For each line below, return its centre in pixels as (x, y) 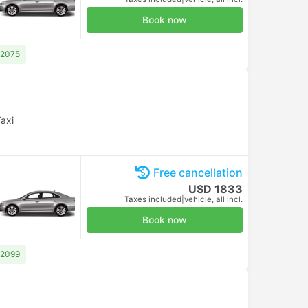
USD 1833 (216, 189)
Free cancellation (198, 173)
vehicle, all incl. (213, 199)
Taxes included (153, 199)
